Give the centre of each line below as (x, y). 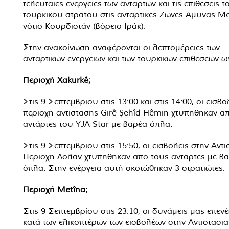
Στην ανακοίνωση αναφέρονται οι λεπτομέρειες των (121, 47)
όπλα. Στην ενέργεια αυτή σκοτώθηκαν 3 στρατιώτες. (124, 167)
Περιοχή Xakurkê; (57, 79)
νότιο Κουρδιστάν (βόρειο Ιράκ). (84, 25)
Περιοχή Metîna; (55, 189)
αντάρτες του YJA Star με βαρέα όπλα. (98, 123)
